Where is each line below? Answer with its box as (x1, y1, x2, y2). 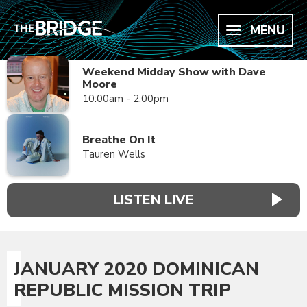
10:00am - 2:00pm (82, 92, 169, 106)
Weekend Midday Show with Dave (82, 64, 266, 80)
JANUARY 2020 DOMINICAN (14, 257, 259, 282)
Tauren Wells (82, 147, 145, 161)
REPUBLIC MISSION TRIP (14, 278, 231, 303)
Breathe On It (82, 132, 156, 147)
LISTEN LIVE (113, 190, 194, 209)
